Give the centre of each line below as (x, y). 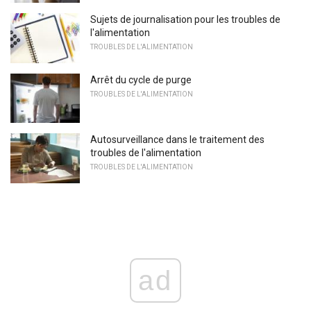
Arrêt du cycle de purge (141, 79)
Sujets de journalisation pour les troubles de (185, 20)
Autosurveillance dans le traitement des (177, 140)
